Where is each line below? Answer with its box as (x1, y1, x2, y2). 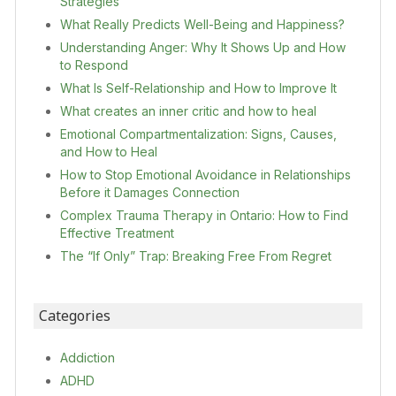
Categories (39, 305, 110, 325)
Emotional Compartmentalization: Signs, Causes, (60, 126, 337, 141)
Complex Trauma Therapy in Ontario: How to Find (60, 207, 348, 223)
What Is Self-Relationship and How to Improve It (60, 80, 337, 95)
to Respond (60, 57, 128, 72)
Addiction (60, 349, 115, 365)
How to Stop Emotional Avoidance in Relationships (60, 166, 351, 182)
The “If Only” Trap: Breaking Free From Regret (60, 247, 331, 263)
